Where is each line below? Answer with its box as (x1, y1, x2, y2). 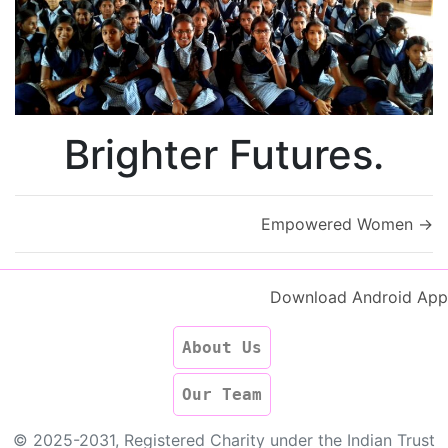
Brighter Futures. (64, 129, 384, 179)
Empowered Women (261, 213, 413, 234)
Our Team (182, 384, 262, 404)
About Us (182, 337, 262, 357)
